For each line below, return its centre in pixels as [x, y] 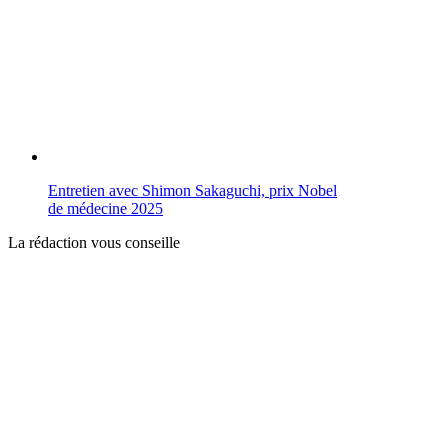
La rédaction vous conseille [94, 243]
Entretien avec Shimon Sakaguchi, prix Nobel [192, 191]
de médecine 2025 [105, 209]
